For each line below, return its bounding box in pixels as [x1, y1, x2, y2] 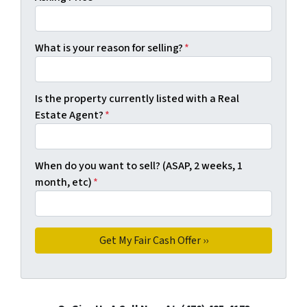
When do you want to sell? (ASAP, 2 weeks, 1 [35, 158, 243, 174]
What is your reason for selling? [35, 40, 183, 56]
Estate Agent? [35, 108, 103, 123]
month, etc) [35, 175, 92, 191]
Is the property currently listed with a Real [35, 91, 239, 107]
